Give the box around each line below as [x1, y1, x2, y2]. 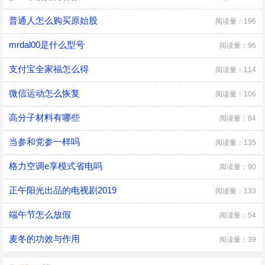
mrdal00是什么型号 [9, 40, 85, 50]
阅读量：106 [215, 90, 256, 98]
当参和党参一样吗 [9, 137, 80, 147]
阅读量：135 [215, 138, 256, 147]
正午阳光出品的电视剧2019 [9, 185, 117, 195]
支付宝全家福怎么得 [9, 64, 89, 74]
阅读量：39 [219, 235, 256, 244]
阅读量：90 [219, 163, 256, 171]
